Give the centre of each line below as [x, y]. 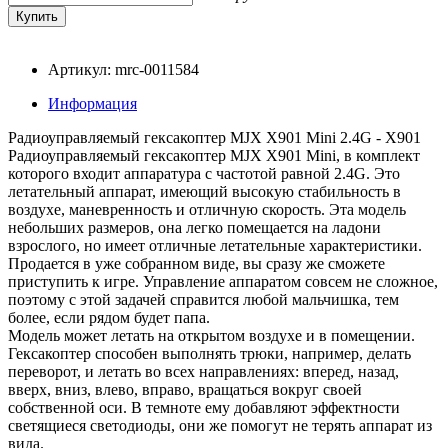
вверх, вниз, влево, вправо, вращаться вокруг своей [185, 389]
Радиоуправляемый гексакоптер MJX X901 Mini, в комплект [214, 155]
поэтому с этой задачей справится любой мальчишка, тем [203, 299]
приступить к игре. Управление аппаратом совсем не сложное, [223, 281]
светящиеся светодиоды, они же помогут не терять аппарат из [220, 425]
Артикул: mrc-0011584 [123, 69]
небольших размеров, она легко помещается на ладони [194, 227]
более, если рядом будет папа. [109, 317]
